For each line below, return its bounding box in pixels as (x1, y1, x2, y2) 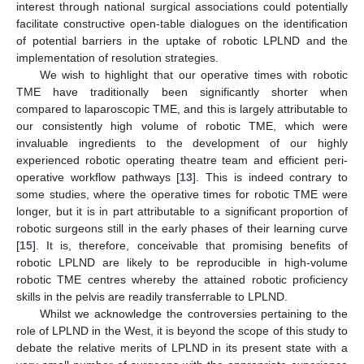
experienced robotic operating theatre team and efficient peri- (16, 154, 348, 167)
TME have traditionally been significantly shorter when (16, 85, 348, 99)
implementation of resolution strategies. (16, 51, 219, 65)
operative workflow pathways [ (16, 171, 180, 184)
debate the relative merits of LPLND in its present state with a (16, 341, 348, 355)
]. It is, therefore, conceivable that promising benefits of (32, 239, 348, 253)
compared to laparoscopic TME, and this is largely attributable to (16, 102, 348, 116)
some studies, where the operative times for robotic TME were (16, 188, 348, 201)
